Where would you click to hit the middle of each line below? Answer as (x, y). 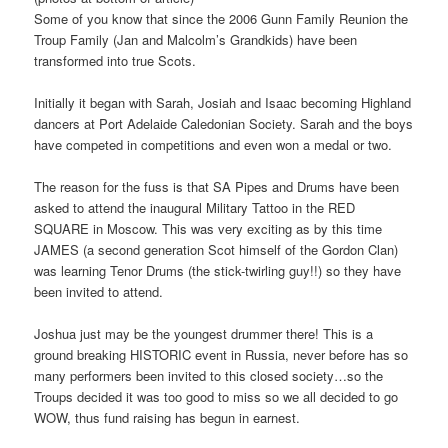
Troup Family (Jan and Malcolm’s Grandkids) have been (196, 39)
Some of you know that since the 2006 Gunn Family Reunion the (221, 18)
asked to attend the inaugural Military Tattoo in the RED (195, 208)
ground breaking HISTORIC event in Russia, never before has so (221, 355)
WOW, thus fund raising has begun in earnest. (167, 418)
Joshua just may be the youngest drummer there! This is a (204, 334)
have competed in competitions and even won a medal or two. (213, 144)
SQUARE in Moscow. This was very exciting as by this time (208, 229)
